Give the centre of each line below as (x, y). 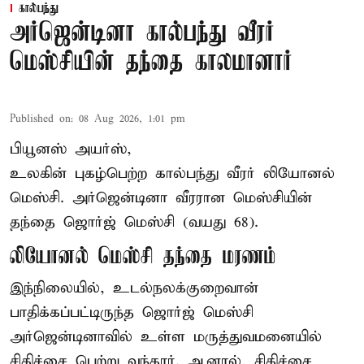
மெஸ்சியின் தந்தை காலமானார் (151, 63)
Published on (40, 119)
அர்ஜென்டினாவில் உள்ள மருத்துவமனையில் (166, 337)
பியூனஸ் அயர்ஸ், (71, 149)
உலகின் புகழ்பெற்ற (82, 174)
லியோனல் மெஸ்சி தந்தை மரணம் (143, 258)
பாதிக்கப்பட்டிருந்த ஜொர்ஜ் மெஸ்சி (132, 313)
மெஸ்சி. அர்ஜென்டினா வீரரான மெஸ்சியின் (161, 198)
